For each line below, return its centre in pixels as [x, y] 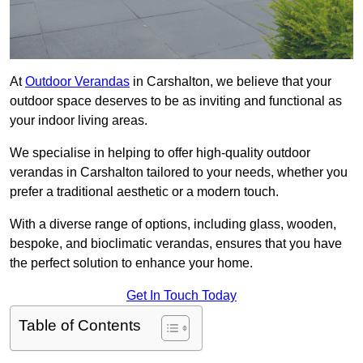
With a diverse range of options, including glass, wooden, [173, 224]
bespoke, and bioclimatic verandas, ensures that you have [176, 244]
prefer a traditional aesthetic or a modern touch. [144, 192]
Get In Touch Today [181, 296]
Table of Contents [80, 326]
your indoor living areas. [79, 121]
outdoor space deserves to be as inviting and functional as [176, 101]
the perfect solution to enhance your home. [131, 263]
